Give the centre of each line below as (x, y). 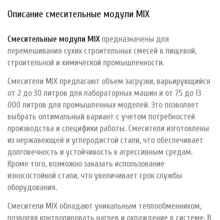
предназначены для (134, 39)
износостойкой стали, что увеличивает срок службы (95, 175)
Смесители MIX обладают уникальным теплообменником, (104, 206)
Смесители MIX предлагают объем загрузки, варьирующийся (109, 81)
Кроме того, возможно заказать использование (86, 164)
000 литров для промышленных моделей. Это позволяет (103, 105)
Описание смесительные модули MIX (78, 14)
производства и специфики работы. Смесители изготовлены (108, 128)
